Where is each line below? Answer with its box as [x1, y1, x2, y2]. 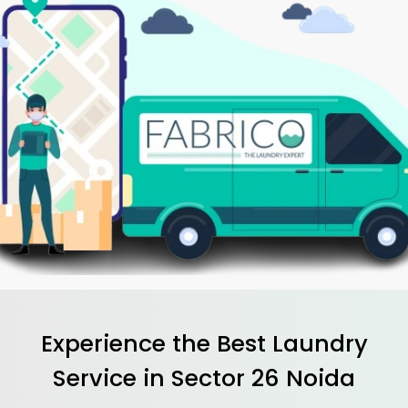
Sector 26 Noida [171, 361, 355, 394]
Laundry [271, 326, 368, 360]
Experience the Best [40, 326, 272, 360]
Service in [53, 361, 171, 394]
